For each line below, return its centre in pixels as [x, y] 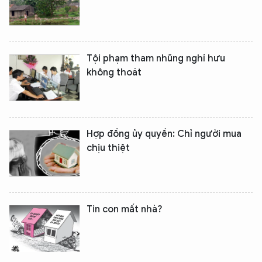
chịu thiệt [108, 148]
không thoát [114, 73]
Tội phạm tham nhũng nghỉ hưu [156, 58]
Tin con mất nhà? [125, 209]
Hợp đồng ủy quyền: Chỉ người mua [164, 134]
